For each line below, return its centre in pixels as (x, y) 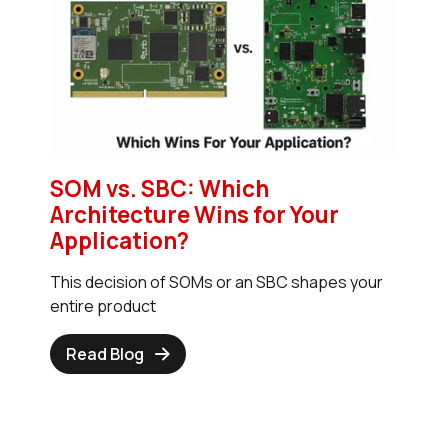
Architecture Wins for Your (194, 214)
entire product (103, 305)
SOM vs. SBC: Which (159, 188)
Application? (119, 240)
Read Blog (105, 353)
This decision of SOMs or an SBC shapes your (216, 281)
